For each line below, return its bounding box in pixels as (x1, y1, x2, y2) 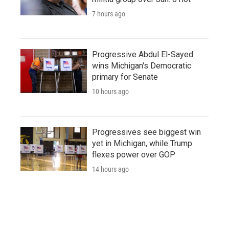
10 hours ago (92, 87, 129, 96)
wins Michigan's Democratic (92, 60, 191, 71)
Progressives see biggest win (92, 127, 201, 137)
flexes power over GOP (92, 149, 175, 159)
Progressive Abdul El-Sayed (92, 49, 193, 59)
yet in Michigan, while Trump (92, 138, 192, 148)
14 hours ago (92, 165, 129, 173)
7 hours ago (92, 9, 125, 18)
